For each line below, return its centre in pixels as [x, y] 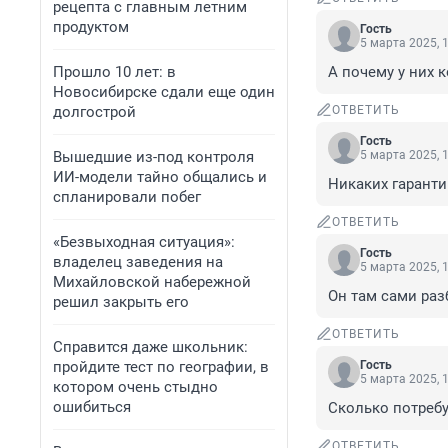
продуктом [91, 27]
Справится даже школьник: [150, 347]
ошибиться [92, 407]
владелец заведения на [138, 262]
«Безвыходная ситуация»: [144, 242]
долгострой [94, 112]
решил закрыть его [121, 302]
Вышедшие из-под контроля [153, 157]
